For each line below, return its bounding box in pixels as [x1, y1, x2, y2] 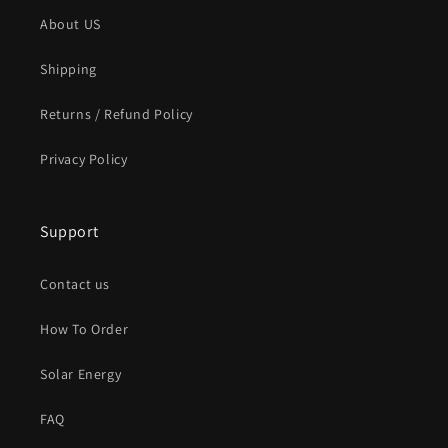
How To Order [40, 320, 129, 338]
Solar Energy [40, 365, 122, 383]
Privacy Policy [40, 150, 128, 168]
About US [40, 15, 101, 33]
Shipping [40, 60, 97, 78]
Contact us [40, 275, 110, 293]
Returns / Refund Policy [40, 105, 193, 123]
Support [40, 221, 99, 242]
